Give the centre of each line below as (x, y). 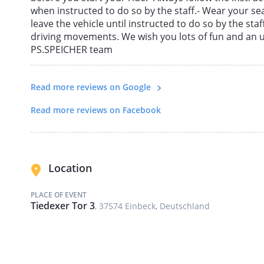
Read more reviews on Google (92, 87)
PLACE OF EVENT (59, 194)
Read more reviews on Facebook (96, 110)
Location (69, 168)
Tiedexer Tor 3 (63, 205)
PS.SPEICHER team (72, 50)
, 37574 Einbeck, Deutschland (152, 206)
